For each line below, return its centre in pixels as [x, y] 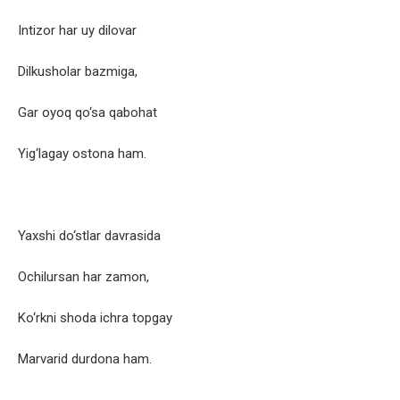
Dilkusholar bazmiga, [78, 72]
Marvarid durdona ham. [85, 359]
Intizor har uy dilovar [77, 31]
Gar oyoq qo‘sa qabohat [87, 113]
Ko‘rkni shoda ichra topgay [95, 318]
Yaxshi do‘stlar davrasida [89, 236]
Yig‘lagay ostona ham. [82, 154]
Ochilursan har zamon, [83, 277]
